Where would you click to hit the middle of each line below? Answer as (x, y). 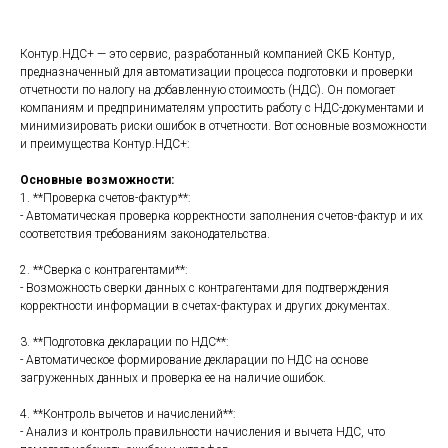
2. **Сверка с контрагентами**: (104, 270)
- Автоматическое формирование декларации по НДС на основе (194, 360)
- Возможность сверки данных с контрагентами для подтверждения (204, 288)
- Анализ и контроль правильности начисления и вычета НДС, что (202, 432)
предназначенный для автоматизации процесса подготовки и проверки (216, 72)
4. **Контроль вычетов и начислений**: (128, 414)
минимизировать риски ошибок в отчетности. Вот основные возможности (223, 126)
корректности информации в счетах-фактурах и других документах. (205, 306)
